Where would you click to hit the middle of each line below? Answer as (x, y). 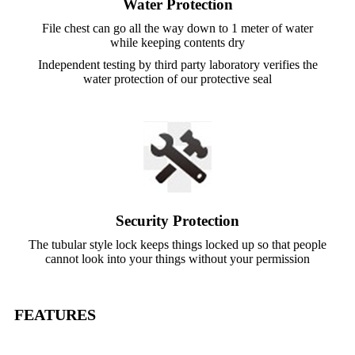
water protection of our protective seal (177, 78)
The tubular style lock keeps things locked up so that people (177, 244)
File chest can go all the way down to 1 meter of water (177, 28)
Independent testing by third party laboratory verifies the (177, 64)
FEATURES (55, 314)
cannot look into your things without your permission (177, 258)
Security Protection (177, 220)
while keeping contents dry (177, 42)
